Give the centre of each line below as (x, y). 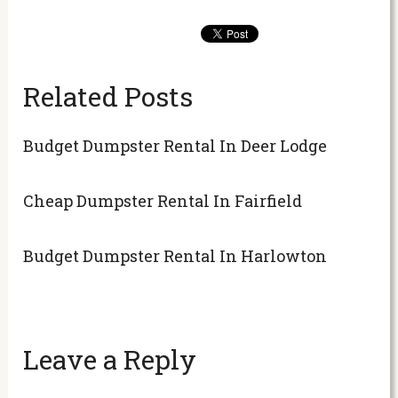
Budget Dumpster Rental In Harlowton (175, 255)
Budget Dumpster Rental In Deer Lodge (175, 145)
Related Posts (108, 96)
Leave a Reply (110, 359)
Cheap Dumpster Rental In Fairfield (163, 200)
